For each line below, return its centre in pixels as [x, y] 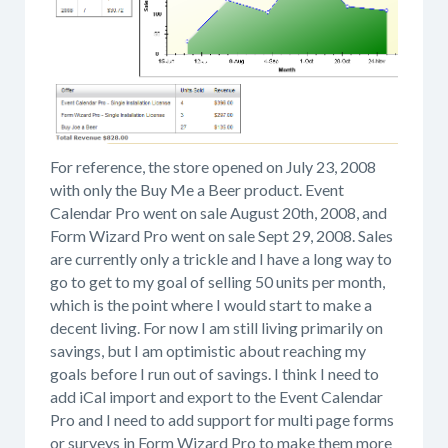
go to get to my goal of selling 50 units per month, [217, 282]
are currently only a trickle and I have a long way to [221, 259]
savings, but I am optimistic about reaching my [208, 351]
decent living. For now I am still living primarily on [216, 328]
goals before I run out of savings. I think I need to [214, 374]
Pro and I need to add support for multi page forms [222, 420]
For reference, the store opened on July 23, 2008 [213, 167]
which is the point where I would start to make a [211, 305]
